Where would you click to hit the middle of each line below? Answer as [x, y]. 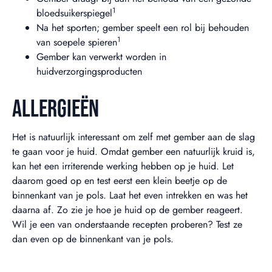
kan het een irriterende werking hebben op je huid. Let [123, 166]
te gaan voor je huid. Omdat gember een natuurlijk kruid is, [134, 152]
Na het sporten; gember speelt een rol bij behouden [143, 28]
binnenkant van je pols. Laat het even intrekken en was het [130, 195]
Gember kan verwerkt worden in [101, 57]
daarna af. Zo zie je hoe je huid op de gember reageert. [127, 210]
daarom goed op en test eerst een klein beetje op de [120, 181]
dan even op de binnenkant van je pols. [93, 239]
